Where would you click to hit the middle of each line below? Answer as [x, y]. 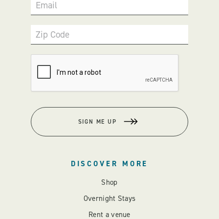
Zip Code [53, 34]
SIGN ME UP [97, 121]
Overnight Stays [109, 198]
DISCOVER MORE [109, 164]
